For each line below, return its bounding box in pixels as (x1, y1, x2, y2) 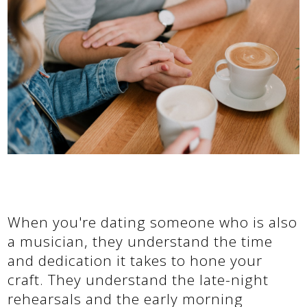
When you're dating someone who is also (8, 212, 298, 232)
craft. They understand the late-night (8, 269, 269, 289)
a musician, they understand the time (8, 231, 273, 251)
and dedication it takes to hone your (8, 250, 263, 270)
